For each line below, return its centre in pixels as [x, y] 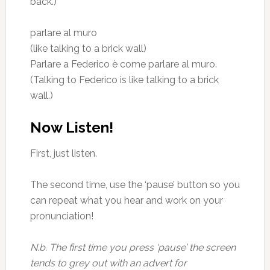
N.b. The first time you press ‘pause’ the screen [133, 247]
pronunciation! [61, 216]
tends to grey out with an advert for [108, 263]
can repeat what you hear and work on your [126, 200]
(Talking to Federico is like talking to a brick [124, 80]
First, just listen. [63, 153]
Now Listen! [71, 127]
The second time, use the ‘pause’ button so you [135, 185]
